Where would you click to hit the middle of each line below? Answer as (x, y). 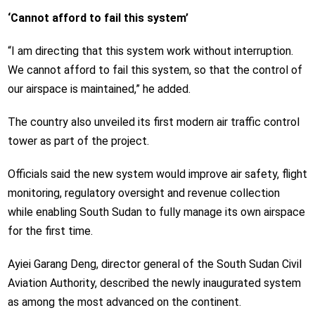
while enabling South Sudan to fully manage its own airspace (156, 212)
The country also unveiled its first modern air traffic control (153, 122)
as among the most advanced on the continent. (124, 302)
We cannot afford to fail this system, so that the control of (155, 70)
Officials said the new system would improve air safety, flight (157, 174)
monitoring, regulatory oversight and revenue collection (143, 193)
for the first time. (50, 231)
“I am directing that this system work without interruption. (150, 51)
